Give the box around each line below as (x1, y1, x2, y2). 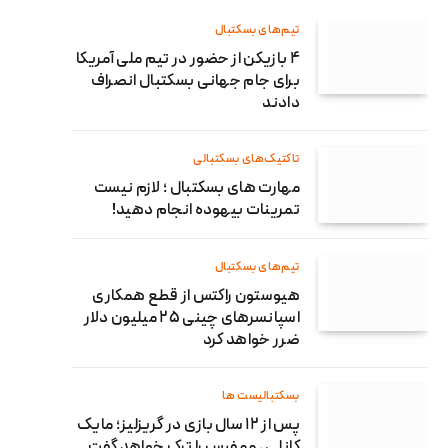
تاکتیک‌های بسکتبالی (193, 150, 300, 168)
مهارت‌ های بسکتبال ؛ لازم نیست (94, 177, 300, 200)
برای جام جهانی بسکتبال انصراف (90, 70, 300, 93)
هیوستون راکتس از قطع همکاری (92, 285, 300, 308)
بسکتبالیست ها (222, 387, 300, 405)
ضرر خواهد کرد (202, 329, 300, 352)
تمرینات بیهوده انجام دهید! (111, 199, 300, 222)
